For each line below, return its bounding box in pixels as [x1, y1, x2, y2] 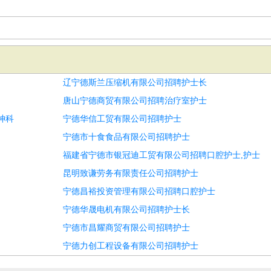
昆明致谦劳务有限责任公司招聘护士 [63, 169, 198, 178]
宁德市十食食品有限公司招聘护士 [63, 132, 190, 142]
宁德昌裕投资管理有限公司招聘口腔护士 [63, 187, 215, 196]
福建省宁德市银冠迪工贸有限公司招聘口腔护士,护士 [63, 151, 260, 160]
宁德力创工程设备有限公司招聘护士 [63, 241, 198, 250]
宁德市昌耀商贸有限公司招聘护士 [63, 223, 190, 232]
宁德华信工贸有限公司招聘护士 [63, 114, 181, 123]
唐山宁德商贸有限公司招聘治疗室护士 [63, 96, 207, 105]
